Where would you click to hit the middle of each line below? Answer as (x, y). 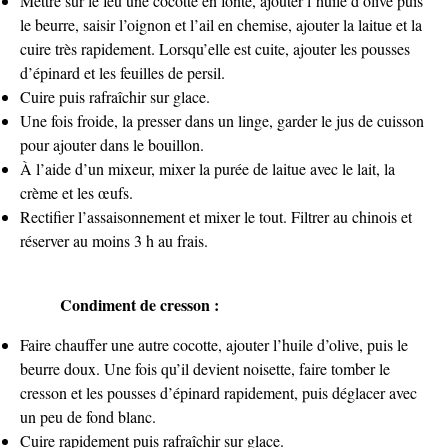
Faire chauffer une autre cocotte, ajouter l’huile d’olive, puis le (214, 344)
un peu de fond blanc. (88, 416)
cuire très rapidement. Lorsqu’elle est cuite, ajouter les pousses (215, 48)
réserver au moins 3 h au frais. (114, 240)
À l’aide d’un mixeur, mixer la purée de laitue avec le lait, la (207, 168)
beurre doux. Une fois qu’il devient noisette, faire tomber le (205, 368)
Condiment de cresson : (139, 304)
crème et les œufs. (76, 192)
